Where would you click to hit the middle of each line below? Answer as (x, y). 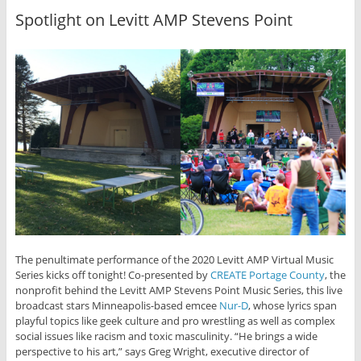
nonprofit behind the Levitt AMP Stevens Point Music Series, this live (178, 290)
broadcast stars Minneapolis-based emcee (117, 306)
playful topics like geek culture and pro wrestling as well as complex (175, 321)
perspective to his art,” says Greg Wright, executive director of (162, 352)
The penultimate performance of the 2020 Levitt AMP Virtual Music (174, 260)
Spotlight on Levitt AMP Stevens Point (154, 20)
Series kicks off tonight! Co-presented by (112, 275)
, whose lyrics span (292, 306)
